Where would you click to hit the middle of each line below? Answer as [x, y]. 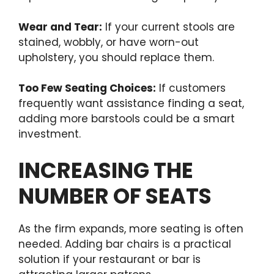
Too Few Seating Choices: [87, 88]
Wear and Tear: [60, 27]
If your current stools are [168, 27]
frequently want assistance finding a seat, [131, 104]
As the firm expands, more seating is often [131, 228]
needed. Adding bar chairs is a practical [125, 244]
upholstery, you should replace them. [116, 57]
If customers [191, 88]
